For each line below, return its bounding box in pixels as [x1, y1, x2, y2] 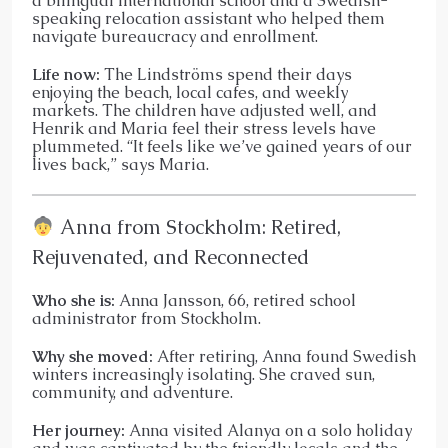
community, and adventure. [32, 381, 233, 403]
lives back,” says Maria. [32, 153, 209, 175]
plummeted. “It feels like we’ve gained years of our [32, 135, 412, 157]
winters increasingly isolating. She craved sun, [32, 363, 375, 385]
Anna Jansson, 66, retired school [115, 289, 356, 311]
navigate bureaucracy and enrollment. [32, 25, 318, 47]
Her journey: [32, 419, 125, 441]
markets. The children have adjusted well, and [32, 99, 377, 121]
